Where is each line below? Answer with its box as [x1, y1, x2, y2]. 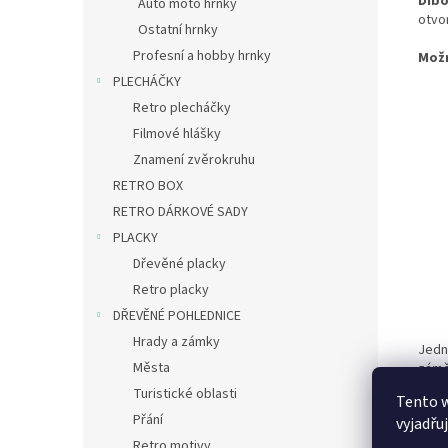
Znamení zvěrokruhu [133, 150, 255, 170]
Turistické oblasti [133, 384, 237, 404]
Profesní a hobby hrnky [133, 46, 271, 66]
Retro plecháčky [133, 98, 231, 118]
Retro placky [133, 280, 209, 300]
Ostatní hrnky [138, 20, 218, 40]
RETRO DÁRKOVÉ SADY [113, 202, 248, 222]
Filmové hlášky [133, 124, 221, 144]
